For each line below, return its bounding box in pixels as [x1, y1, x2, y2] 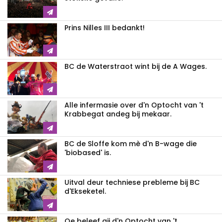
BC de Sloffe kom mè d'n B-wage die [64, 139, 197, 149]
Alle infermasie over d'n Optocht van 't [64, 100, 204, 111]
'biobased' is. [64, 148, 111, 158]
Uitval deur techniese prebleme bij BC [64, 177, 200, 188]
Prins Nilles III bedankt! [64, 23, 145, 33]
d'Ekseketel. [64, 186, 106, 197]
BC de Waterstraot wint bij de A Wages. [64, 61, 207, 72]
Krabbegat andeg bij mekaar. [64, 109, 171, 119]
